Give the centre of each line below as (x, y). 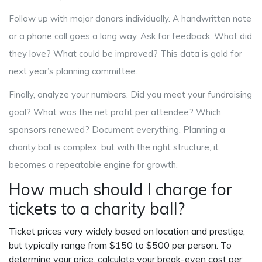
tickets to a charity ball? (97, 209)
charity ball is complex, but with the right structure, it (114, 147)
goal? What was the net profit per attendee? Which (115, 112)
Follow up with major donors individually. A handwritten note (130, 19)
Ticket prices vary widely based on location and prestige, (127, 231)
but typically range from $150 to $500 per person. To (120, 245)
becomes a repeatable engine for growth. (93, 165)
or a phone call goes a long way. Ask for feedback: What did (130, 36)
